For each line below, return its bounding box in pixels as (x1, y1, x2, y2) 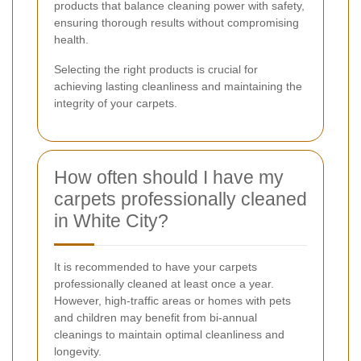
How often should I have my (54, 167, 284, 189)
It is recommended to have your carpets (54, 260, 257, 274)
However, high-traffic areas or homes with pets (54, 294, 291, 308)
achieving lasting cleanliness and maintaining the (54, 80, 302, 93)
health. (54, 33, 89, 47)
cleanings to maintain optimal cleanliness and (54, 328, 284, 342)
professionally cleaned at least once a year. (54, 277, 274, 291)
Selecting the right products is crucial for (54, 63, 258, 77)
